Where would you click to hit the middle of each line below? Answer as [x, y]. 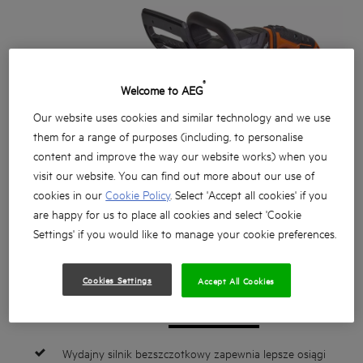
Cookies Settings [117, 279]
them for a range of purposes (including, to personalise [169, 135]
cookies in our [70, 194]
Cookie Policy [138, 194]
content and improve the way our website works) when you [181, 155]
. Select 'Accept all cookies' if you [249, 194]
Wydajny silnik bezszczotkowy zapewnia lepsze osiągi [194, 353]
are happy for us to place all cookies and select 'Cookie [168, 213]
